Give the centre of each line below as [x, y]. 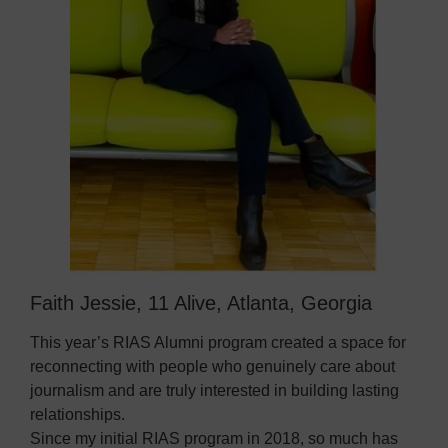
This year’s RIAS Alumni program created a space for [218, 342]
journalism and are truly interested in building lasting [214, 390]
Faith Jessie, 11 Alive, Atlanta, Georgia [201, 302]
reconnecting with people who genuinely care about [212, 366]
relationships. [77, 414]
